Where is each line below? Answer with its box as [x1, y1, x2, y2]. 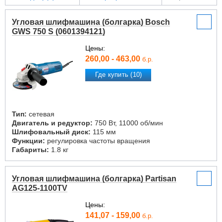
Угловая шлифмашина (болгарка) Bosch [12, 18, 170, 26]
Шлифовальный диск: [12, 128, 91, 136]
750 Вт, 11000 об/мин [93, 119, 163, 127]
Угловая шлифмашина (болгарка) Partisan [12, 174, 176, 183]
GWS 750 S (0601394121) [12, 27, 105, 36]
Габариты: [12, 146, 49, 154]
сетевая [27, 110, 55, 118]
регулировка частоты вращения [45, 137, 150, 145]
